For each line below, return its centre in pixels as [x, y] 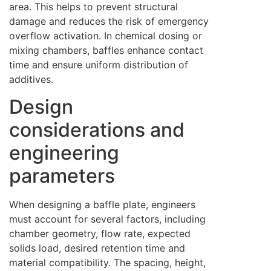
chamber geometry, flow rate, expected [100, 233]
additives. [31, 80]
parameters [62, 175]
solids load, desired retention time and [97, 248]
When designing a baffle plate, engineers [102, 204]
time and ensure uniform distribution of [99, 65]
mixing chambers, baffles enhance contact [106, 51]
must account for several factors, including [107, 219]
